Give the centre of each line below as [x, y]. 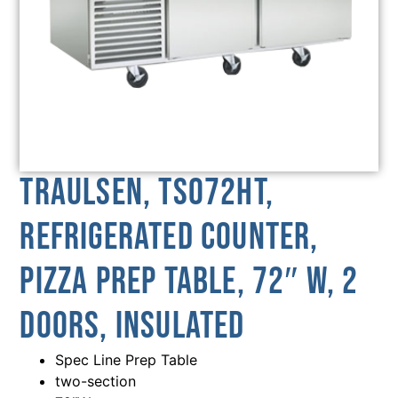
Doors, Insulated [132, 327]
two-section [96, 382]
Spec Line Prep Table [127, 360]
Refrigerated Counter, [169, 238]
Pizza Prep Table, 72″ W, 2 [189, 283]
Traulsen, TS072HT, [147, 194]
